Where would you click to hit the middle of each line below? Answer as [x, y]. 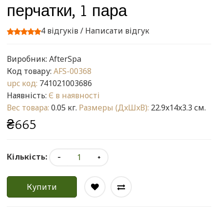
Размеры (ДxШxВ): [114, 107]
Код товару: [30, 71]
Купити [42, 187]
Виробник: [28, 59]
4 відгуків [60, 30]
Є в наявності [74, 95]
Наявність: [28, 95]
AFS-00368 [73, 71]
